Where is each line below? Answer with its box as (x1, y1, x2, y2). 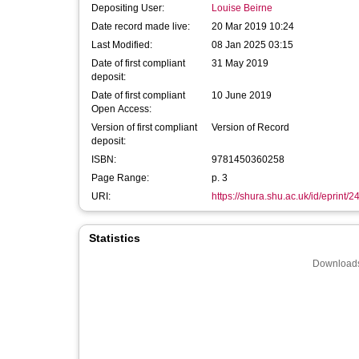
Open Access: (91, 103, 151, 115)
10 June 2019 (212, 90, 272, 101)
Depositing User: (91, 2, 164, 14)
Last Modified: (91, 39, 152, 50)
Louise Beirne (212, 2, 272, 14)
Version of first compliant (91, 122, 197, 133)
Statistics (89, 232, 140, 244)
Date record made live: (91, 21, 190, 32)
